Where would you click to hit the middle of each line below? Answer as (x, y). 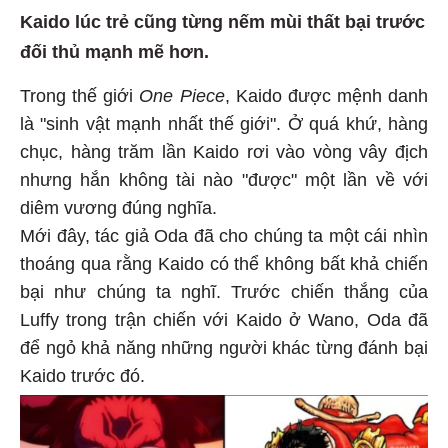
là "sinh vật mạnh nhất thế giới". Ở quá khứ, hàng (224, 121)
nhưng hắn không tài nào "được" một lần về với (224, 177)
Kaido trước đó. (82, 373)
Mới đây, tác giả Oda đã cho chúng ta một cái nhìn (224, 233)
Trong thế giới (80, 93)
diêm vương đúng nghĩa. (118, 205)
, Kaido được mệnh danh (326, 93)
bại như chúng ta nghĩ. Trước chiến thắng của (224, 289)
